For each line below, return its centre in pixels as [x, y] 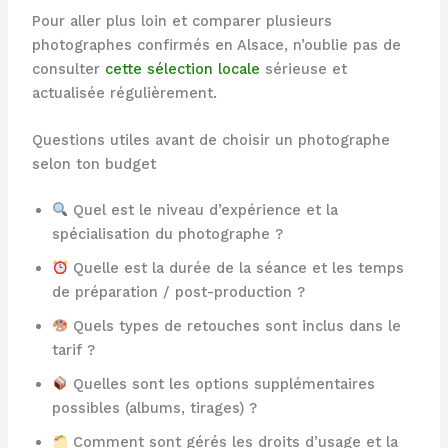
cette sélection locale [182, 68]
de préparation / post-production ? [178, 291]
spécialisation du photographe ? [167, 233]
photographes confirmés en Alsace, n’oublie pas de [216, 44]
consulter [68, 68]
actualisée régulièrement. [124, 92]
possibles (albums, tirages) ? [154, 407]
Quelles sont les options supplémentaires [222, 383]
